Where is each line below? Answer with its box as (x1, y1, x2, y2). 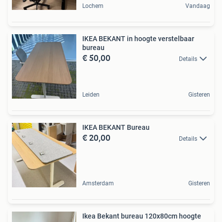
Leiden (82, 91, 100, 98)
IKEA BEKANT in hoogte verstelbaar (82, 35, 194, 43)
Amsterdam (82, 180, 114, 187)
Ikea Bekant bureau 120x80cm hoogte (82, 212, 201, 220)
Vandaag (185, 2, 210, 9)
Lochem (82, 2, 104, 9)
